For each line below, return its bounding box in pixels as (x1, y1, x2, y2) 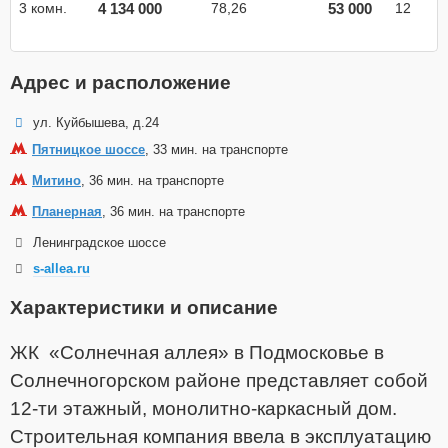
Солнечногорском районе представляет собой (10, 370, 428, 392)
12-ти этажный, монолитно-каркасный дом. (10, 398, 397, 420)
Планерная (32, 204, 102, 220)
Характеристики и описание (10, 297, 278, 319)
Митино (32, 173, 81, 189)
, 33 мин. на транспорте (145, 142, 288, 158)
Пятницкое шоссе (32, 142, 145, 158)
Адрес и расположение (10, 71, 231, 93)
